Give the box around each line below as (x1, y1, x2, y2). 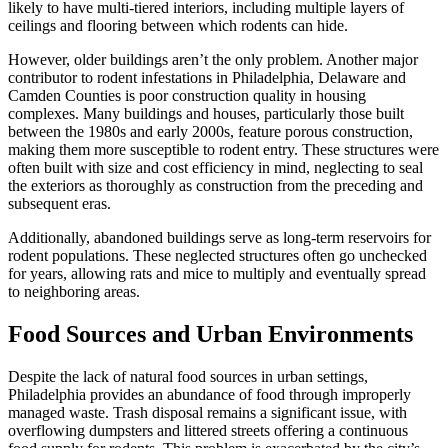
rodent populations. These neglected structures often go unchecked (8, 246, 427, 264)
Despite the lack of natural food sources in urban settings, (8, 367, 368, 385)
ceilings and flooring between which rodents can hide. (8, 16, 348, 34)
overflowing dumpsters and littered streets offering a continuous (8, 421, 408, 439)
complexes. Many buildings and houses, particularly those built (8, 104, 404, 122)
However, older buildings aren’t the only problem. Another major (8, 50, 418, 68)
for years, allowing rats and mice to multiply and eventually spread (8, 264, 426, 282)
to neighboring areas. (8, 282, 140, 300)
